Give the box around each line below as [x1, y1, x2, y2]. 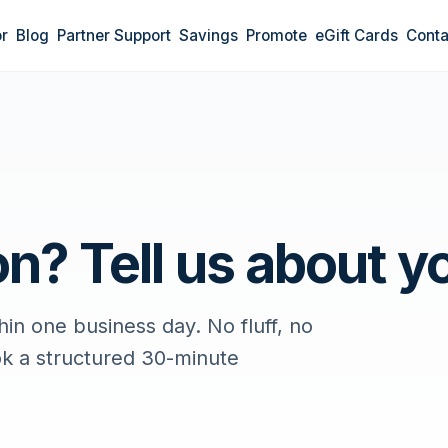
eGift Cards [314, 26, 398, 45]
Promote [245, 26, 307, 45]
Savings [178, 26, 238, 45]
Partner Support [56, 26, 171, 45]
